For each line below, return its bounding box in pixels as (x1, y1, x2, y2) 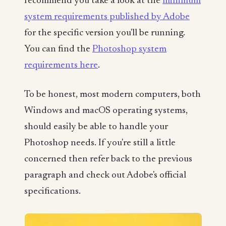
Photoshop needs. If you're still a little (24, 138, 176, 148)
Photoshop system (92, 44, 166, 54)
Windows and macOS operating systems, (24, 105, 188, 116)
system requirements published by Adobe (24, 12, 190, 22)
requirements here (24, 61, 98, 71)
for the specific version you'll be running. (24, 28, 185, 38)
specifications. (24, 186, 81, 196)
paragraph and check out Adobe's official (24, 170, 186, 180)
